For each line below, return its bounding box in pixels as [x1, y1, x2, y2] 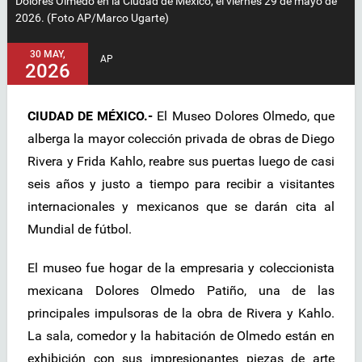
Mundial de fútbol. [27, 221, 132, 238]
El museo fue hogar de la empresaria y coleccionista [27, 260, 335, 276]
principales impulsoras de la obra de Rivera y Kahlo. [27, 305, 335, 322]
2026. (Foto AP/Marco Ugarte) [15, 11, 169, 25]
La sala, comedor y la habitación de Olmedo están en [27, 328, 335, 344]
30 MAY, [30, 48, 65, 61]
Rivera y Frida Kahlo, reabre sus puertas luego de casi [27, 154, 335, 170]
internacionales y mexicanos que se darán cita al [27, 199, 335, 215]
